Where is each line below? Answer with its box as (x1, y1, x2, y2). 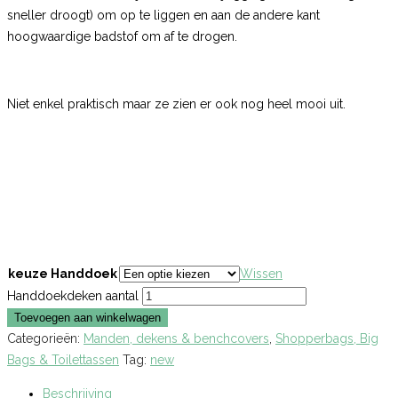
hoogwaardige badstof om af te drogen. (7, 28, 237, 44)
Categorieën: (7, 330, 84, 346)
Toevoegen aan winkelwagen (14, 310, 161, 324)
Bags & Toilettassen (7, 352, 119, 367)
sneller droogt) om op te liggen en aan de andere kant (7, 7, 320, 22)
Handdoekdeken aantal (7, 288, 139, 303)
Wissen (240, 266, 283, 281)
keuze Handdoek (8, 266, 117, 281)
